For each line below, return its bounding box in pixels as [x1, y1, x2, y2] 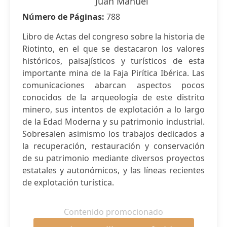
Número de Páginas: [22, 11, 106, 22]
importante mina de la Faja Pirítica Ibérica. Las [22, 67, 205, 79]
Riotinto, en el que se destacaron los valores [22, 43, 205, 54]
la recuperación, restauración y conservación [22, 140, 205, 152]
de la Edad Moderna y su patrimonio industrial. [22, 116, 205, 127]
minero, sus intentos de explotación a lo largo [22, 104, 205, 115]
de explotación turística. [22, 177, 114, 188]
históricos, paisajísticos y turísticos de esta [22, 55, 205, 66]
